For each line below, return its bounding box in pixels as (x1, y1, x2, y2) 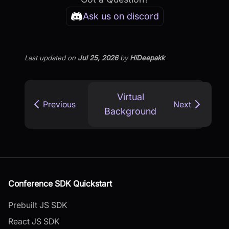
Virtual (117, 91, 144, 102)
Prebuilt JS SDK (8, 199, 67, 210)
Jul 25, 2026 (78, 53, 118, 62)
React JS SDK (8, 216, 60, 226)
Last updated (25, 53, 65, 62)
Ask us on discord (82, 11, 159, 22)
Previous (43, 99, 76, 109)
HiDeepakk (130, 53, 165, 62)
